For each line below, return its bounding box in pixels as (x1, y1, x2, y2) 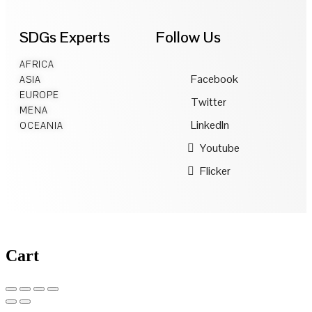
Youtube (198, 140, 240, 155)
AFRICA (19, 58, 54, 70)
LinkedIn (191, 117, 229, 132)
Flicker (198, 163, 231, 178)
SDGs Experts (19, 26, 110, 47)
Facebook (191, 71, 238, 86)
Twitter (191, 94, 226, 109)
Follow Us (156, 26, 221, 47)
